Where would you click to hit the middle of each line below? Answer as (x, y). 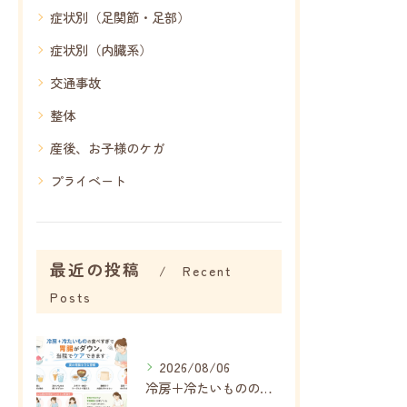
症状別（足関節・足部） (120, 17)
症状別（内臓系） (101, 50)
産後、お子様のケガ (107, 148)
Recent (207, 271)
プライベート (88, 181)
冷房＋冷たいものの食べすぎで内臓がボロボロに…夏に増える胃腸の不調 (266, 388)
